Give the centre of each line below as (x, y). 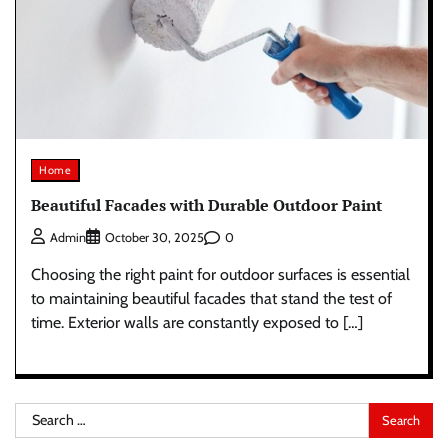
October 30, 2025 (154, 238)
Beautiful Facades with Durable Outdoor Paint (206, 204)
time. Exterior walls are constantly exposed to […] (197, 323)
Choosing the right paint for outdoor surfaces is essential (220, 275)
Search (37, 414)
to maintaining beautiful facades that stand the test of (211, 299)
